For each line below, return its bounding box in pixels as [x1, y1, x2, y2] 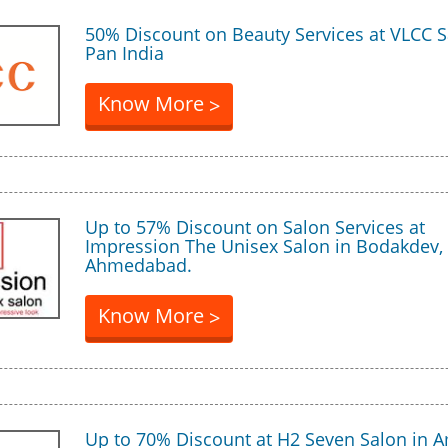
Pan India [85, 41, 164, 65]
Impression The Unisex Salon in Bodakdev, [85, 234, 443, 258]
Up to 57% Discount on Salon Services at [85, 215, 425, 239]
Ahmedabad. [85, 253, 192, 277]
